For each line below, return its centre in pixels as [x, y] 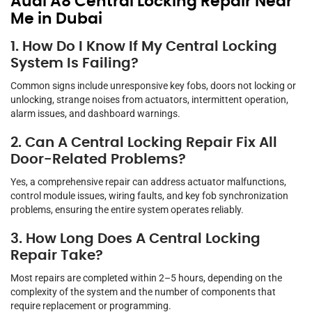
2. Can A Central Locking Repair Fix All [144, 143]
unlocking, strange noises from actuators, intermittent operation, [149, 100]
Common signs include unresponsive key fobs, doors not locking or [153, 86]
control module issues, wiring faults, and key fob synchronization [149, 196]
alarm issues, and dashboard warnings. [95, 114]
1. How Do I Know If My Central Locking [144, 47]
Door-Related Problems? [98, 160]
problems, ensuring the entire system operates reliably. [127, 210]
